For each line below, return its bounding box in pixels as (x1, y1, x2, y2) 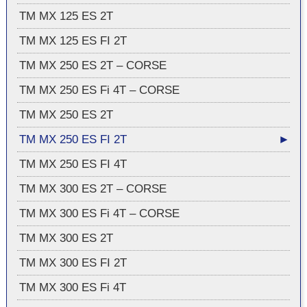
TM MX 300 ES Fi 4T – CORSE (19, 207, 180, 220)
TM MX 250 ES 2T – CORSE (19, 59, 167, 72)
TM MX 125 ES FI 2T (19, 34, 127, 47)
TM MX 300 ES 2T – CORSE (19, 182, 167, 195)
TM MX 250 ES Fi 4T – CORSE (19, 84, 180, 97)
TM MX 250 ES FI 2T (19, 133, 127, 146)
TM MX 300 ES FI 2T (19, 256, 127, 269)
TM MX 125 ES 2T (19, 10, 113, 23)
